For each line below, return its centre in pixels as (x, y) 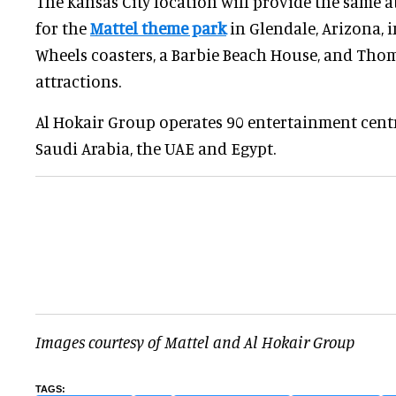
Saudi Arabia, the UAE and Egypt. (156, 148)
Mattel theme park (158, 28)
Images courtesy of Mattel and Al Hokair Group (195, 342)
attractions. (78, 81)
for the (63, 28)
